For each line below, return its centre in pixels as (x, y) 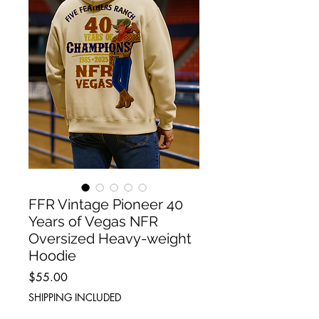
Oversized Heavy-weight (110, 239)
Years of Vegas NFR (93, 222)
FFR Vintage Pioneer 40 (106, 205)
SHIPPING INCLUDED (75, 298)
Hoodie (52, 256)
